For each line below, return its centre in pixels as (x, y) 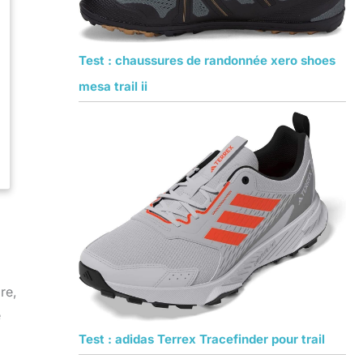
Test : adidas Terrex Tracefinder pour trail (201, 340)
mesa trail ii (113, 87)
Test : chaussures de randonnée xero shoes (207, 61)
